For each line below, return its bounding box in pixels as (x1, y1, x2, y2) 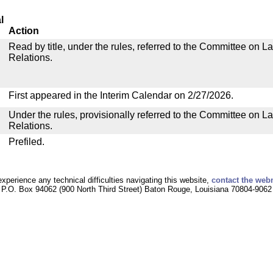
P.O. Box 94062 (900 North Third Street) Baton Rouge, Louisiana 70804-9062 (1, 185, 272, 194)
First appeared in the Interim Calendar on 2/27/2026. (9, 90, 233, 101)
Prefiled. (9, 136, 44, 147)
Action (9, 26, 39, 36)
